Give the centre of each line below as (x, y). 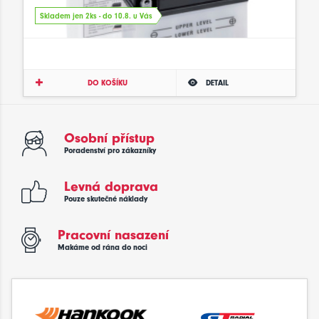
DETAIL (217, 83)
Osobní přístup (109, 138)
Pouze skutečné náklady (106, 199)
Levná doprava (111, 186)
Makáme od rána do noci (103, 247)
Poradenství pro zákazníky (110, 150)
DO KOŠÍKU (108, 83)
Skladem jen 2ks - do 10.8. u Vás (96, 16)
